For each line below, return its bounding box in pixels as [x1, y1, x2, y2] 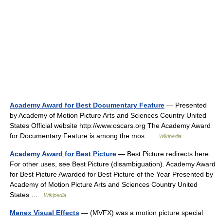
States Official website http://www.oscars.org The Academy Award [10, 122, 211, 129]
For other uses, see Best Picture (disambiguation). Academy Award [10, 160, 216, 168]
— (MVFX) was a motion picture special [79, 209, 203, 217]
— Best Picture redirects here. [116, 150, 211, 158]
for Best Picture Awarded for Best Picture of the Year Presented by [10, 170, 213, 178]
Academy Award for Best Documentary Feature [10, 101, 164, 109]
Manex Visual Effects [10, 209, 79, 217]
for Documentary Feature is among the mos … [10, 132, 159, 140]
